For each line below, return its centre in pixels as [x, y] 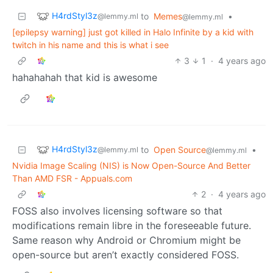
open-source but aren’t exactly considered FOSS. [126, 254]
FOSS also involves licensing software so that [117, 211]
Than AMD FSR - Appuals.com [72, 178]
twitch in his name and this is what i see [90, 44]
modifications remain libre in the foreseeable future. [132, 225]
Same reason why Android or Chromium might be [126, 240]
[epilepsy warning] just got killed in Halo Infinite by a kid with [133, 32]
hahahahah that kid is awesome [85, 77]
